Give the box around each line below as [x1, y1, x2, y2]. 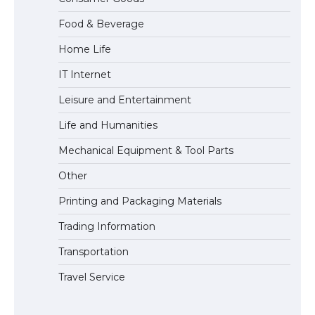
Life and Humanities [58, 118, 157, 131]
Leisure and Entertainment [58, 93, 191, 106]
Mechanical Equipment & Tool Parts [58, 143, 233, 157]
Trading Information [58, 219, 155, 233]
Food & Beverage [58, 17, 144, 30]
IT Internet [58, 67, 111, 81]
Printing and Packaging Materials [58, 194, 221, 207]
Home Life [58, 42, 111, 56]
